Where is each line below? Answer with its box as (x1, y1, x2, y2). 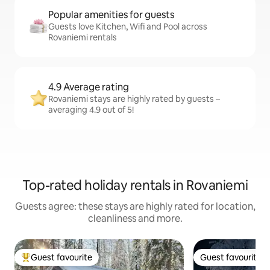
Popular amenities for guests (48, 8, 174, 22)
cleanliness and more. (87, 212, 183, 225)
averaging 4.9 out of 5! (48, 104, 134, 116)
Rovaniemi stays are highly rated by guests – (48, 93, 220, 105)
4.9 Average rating (48, 81, 129, 94)
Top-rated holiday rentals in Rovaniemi (22, 177, 248, 195)
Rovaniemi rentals (48, 32, 117, 43)
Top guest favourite (21, 257, 98, 268)
